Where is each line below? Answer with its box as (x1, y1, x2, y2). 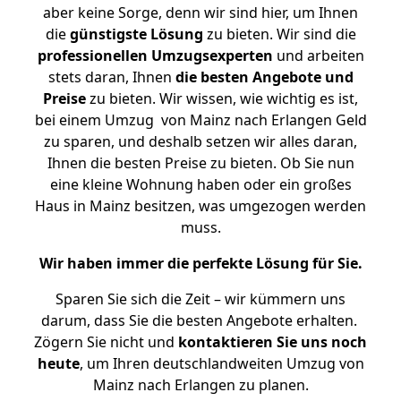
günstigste (69, 24, 147, 44)
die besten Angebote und (175, 67, 354, 87)
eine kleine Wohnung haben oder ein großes (49, 175, 352, 194)
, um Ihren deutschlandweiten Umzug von (79, 354, 364, 373)
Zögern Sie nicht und (34, 332, 178, 352)
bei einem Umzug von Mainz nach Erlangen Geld (34, 110, 367, 130)
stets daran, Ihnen (47, 67, 175, 87)
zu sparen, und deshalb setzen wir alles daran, (44, 132, 357, 151)
